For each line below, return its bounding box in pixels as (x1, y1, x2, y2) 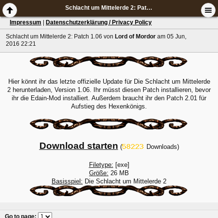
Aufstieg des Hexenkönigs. (71, 103, 147, 110)
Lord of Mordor (115, 33, 156, 40)
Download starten (39, 141, 118, 151)
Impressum (10, 19, 41, 26)
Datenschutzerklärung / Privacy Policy (46, 19, 152, 26)
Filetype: (89, 161, 113, 169)
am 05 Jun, (157, 33, 186, 40)
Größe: (89, 169, 109, 177)
